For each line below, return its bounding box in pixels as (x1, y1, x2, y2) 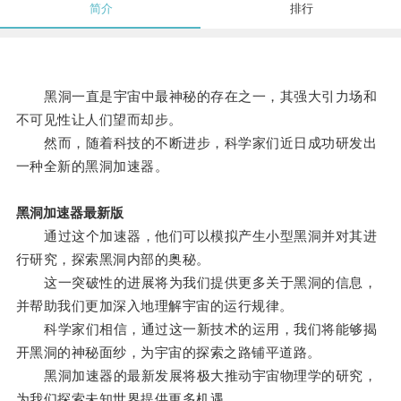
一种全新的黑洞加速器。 (15, 158, 169, 175)
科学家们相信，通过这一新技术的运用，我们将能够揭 (15, 321, 378, 337)
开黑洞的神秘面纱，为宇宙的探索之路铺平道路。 (15, 345, 321, 361)
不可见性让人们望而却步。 (15, 112, 183, 128)
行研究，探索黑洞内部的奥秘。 (15, 252, 210, 268)
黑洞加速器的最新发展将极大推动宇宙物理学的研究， (15, 368, 378, 384)
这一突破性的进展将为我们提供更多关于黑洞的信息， (15, 275, 378, 291)
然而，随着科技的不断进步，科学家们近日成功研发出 (15, 135, 378, 151)
